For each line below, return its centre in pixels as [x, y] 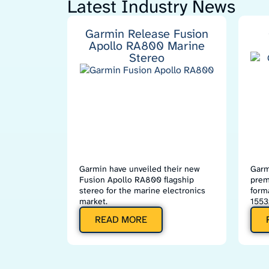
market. [93, 201]
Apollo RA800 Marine [147, 46]
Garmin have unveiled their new [140, 169]
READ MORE [121, 219]
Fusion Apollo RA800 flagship [137, 180]
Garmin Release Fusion [147, 34]
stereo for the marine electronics [142, 190]
